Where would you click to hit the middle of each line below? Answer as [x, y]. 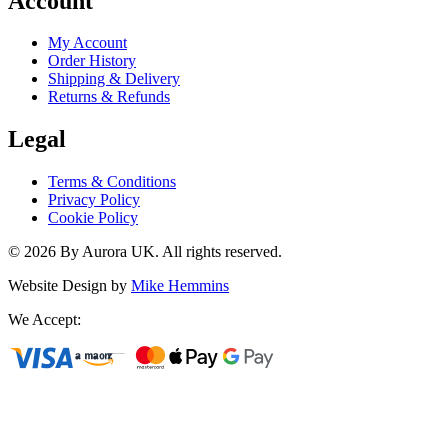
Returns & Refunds [109, 97]
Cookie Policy [93, 218]
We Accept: [44, 320]
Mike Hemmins [180, 286]
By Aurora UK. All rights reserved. [169, 252]
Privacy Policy [94, 200]
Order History [92, 61]
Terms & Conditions [112, 182]
